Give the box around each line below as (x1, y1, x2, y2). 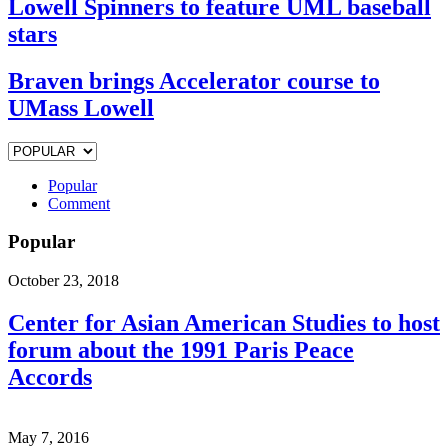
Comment (48, 194, 110, 212)
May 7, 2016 (8, 428, 89, 446)
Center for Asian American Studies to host (8, 310, 440, 336)
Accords (8, 364, 92, 390)
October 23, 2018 (8, 272, 119, 290)
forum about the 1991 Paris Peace (8, 337, 354, 363)
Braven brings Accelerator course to (8, 67, 380, 94)
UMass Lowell (8, 94, 154, 121)
